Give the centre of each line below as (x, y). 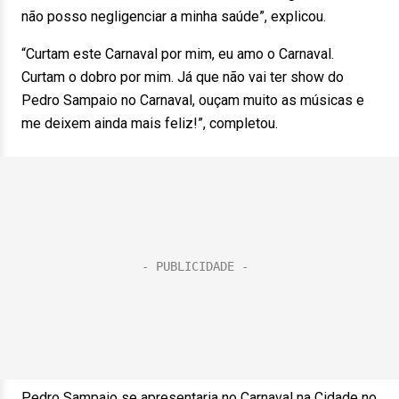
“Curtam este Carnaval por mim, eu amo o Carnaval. (178, 54)
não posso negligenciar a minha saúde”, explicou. (174, 16)
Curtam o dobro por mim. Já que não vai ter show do (183, 77)
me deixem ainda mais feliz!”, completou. (150, 123)
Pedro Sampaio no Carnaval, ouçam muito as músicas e (193, 100)
